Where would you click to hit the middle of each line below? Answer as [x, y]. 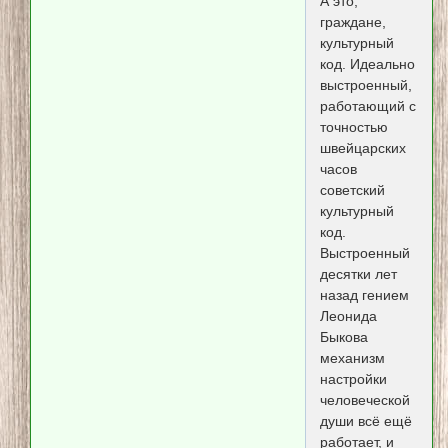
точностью [353, 127]
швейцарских [362, 148]
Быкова [343, 337]
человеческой [364, 400]
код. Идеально [367, 64]
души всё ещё [365, 421]
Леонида [348, 316]
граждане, [352, 22]
